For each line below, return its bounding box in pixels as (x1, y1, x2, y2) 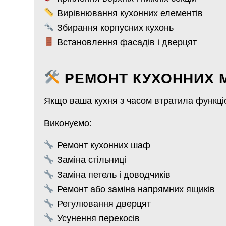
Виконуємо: (44, 116, 92, 129)
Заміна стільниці (54, 152, 126, 166)
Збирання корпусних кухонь (54, 20, 174, 33)
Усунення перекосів (54, 211, 140, 224)
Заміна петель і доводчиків (54, 167, 171, 181)
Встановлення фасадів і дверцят (54, 34, 197, 48)
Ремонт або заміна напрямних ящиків (54, 182, 215, 195)
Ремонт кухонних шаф (54, 138, 150, 151)
